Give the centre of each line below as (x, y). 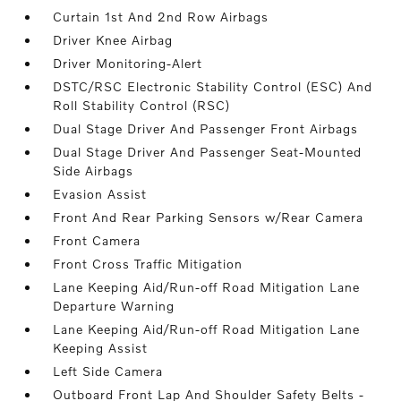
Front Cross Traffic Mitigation (148, 264)
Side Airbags (94, 171)
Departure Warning (114, 306)
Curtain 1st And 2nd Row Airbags (161, 17)
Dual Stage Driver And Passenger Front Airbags (206, 128)
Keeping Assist (101, 348)
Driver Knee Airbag (113, 40)
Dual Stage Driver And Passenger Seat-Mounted (208, 152)
